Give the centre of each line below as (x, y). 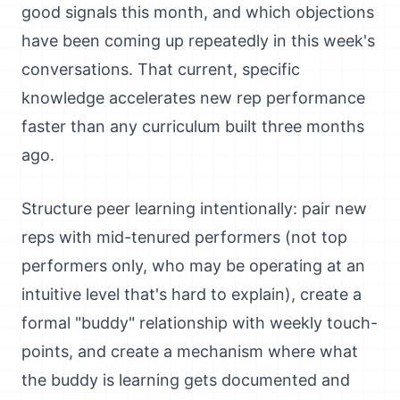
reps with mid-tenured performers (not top (184, 237)
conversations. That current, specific (161, 69)
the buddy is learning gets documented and (186, 380)
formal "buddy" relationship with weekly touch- (200, 323)
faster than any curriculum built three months (193, 126)
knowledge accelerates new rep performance (193, 98)
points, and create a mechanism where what (190, 351)
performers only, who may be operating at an (193, 266)
